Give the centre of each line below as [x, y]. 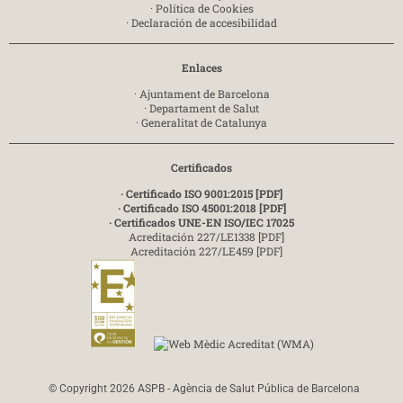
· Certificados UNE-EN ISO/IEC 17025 [201, 223]
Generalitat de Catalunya [204, 123]
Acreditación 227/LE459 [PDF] [206, 251]
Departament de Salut [204, 108]
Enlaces [201, 68]
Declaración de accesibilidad [204, 23]
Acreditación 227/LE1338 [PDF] [206, 237]
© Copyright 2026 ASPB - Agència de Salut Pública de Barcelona [204, 389]
